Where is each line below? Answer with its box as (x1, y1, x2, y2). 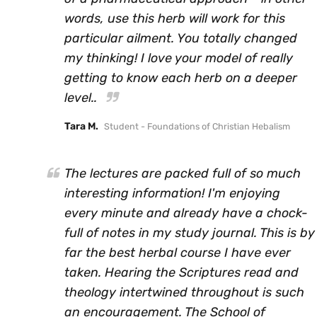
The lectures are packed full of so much (64, 165, 301, 181)
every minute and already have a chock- (64, 204, 308, 221)
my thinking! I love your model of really (64, 50, 293, 66)
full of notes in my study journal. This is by (64, 224, 315, 241)
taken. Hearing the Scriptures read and (64, 264, 299, 280)
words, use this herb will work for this (64, 10, 285, 26)
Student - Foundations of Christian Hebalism (104, 120, 290, 132)
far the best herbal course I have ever (64, 244, 291, 260)
